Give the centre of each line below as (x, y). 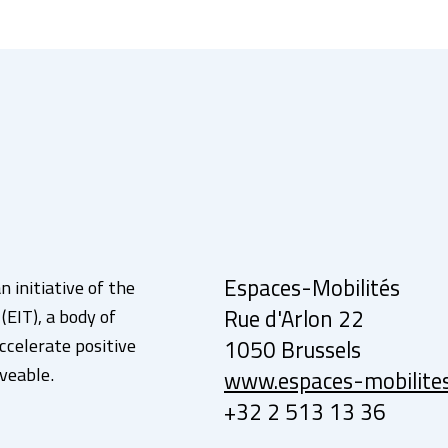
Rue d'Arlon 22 (294, 321)
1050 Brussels (292, 352)
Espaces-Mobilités (312, 290)
